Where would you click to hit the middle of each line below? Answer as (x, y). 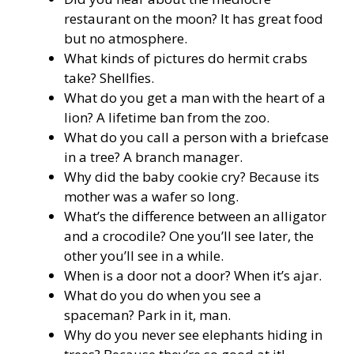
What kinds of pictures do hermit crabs (186, 58)
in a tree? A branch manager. (153, 157)
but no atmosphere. (126, 39)
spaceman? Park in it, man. (147, 315)
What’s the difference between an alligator (195, 217)
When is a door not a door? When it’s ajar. (193, 276)
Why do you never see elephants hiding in (193, 335)
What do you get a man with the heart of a (195, 98)
